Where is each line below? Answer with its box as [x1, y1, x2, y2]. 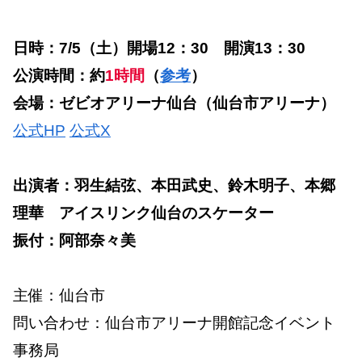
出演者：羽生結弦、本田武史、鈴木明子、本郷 [13, 177, 335, 195]
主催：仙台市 [13, 287, 105, 305]
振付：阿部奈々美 [13, 232, 136, 250]
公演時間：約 [13, 66, 105, 84]
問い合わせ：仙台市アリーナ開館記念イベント [13, 314, 335, 332]
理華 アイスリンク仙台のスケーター [13, 204, 289, 222]
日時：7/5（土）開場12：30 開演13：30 [13, 39, 305, 57]
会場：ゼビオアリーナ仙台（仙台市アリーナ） [13, 94, 335, 112]
